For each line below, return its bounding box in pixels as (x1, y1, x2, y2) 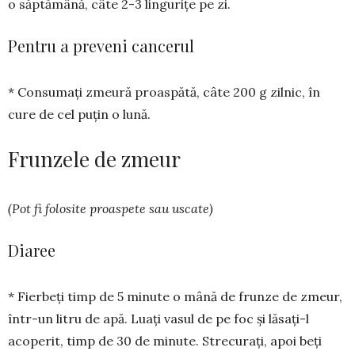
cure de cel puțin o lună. (8, 106, 151, 123)
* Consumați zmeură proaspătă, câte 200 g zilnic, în (8, 84, 320, 101)
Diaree (8, 239, 55, 261)
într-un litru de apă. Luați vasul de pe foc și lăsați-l (8, 311, 309, 327)
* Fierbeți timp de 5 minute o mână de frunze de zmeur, (8, 288, 342, 305)
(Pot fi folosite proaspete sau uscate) (8, 200, 213, 217)
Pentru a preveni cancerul (8, 35, 194, 57)
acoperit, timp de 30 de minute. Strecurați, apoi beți (8, 333, 322, 349)
